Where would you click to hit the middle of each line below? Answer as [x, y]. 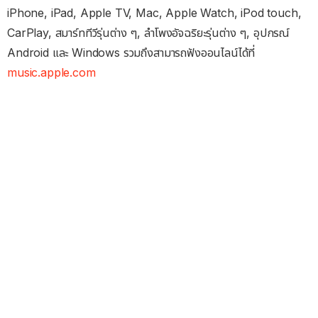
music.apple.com [51, 73]
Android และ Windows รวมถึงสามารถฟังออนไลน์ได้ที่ [131, 53]
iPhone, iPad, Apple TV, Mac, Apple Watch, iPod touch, [154, 13]
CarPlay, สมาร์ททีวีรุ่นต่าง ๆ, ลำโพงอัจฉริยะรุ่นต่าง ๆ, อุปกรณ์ [149, 33]
